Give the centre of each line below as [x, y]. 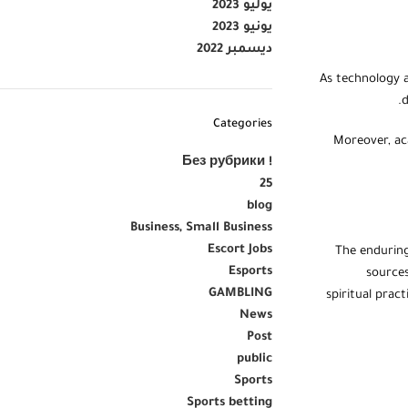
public [254, 359]
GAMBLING [240, 294]
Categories [242, 125]
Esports [250, 272]
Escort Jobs [240, 250]
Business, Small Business [201, 228]
